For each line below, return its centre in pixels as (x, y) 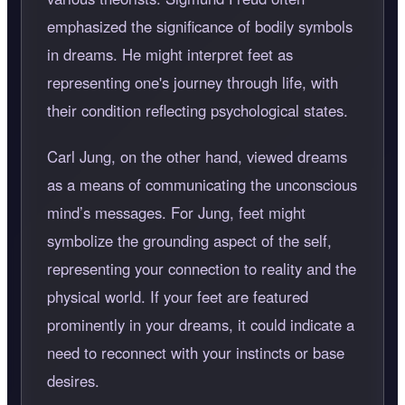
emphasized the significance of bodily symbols (200, 26)
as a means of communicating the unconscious (202, 184)
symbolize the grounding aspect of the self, (189, 240)
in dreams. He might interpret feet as (170, 54)
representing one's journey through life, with (193, 82)
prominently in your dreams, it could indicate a (201, 324)
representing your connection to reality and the (202, 268)
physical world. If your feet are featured (178, 296)
